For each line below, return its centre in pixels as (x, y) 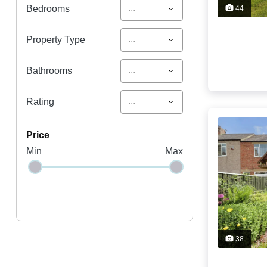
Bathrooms (49, 70)
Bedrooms (48, 8)
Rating (40, 101)
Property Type (55, 39)
